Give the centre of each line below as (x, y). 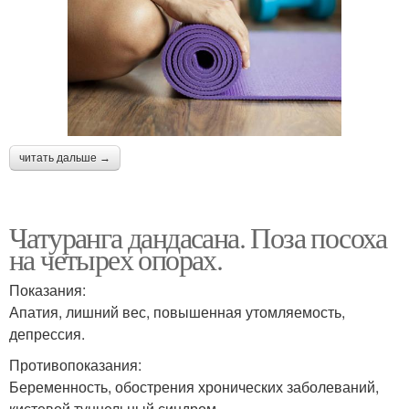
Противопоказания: (75, 365)
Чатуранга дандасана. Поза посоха (198, 237)
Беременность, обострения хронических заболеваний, (194, 387)
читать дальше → (65, 158)
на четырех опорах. (116, 259)
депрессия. (47, 334)
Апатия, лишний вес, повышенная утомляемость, (177, 312)
